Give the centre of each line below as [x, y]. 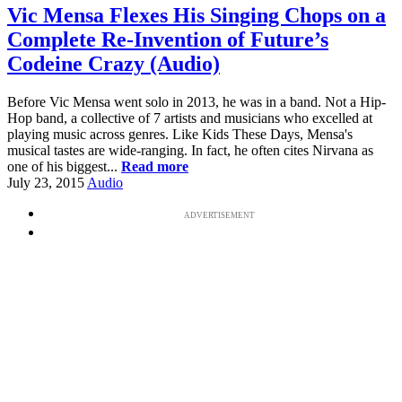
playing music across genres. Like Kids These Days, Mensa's [180, 134]
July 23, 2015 [46, 182]
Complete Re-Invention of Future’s [168, 39]
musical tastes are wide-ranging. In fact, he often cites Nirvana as [190, 150]
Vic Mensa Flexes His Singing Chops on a [197, 15]
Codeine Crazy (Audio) [114, 63]
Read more [155, 166]
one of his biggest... [64, 166]
